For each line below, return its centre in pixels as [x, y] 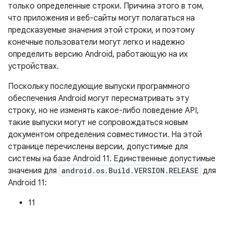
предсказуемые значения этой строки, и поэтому [101, 30]
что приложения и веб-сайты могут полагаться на [101, 18]
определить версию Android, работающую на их [98, 54]
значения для [33, 171]
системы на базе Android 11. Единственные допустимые [112, 159]
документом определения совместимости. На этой [105, 135]
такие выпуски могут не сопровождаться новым [98, 123]
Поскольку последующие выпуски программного [99, 86]
